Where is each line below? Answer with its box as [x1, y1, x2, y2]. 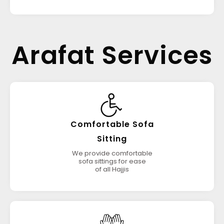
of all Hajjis [95, 164, 129, 174]
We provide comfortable [71, 148, 152, 158]
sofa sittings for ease [78, 156, 146, 166]
